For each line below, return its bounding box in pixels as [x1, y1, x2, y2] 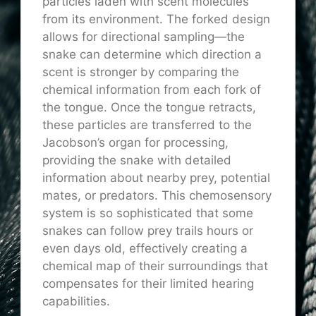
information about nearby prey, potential [42, 170, 270, 185]
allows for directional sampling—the [42, 29, 245, 44]
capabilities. [42, 293, 110, 308]
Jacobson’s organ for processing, [42, 135, 229, 150]
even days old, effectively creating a [42, 241, 248, 255]
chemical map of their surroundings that [42, 258, 268, 273]
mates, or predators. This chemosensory [42, 188, 272, 202]
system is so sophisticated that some [42, 205, 253, 220]
